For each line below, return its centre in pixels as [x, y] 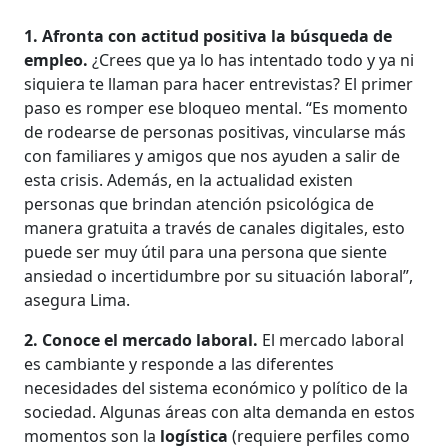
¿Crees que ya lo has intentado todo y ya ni [251, 59]
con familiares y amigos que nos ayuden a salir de [212, 155]
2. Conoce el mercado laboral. [143, 339]
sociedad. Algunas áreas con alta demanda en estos [220, 411]
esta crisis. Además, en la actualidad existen [189, 179]
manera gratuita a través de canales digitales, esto [215, 227]
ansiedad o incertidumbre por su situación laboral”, [219, 275]
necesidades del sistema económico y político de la [216, 387]
